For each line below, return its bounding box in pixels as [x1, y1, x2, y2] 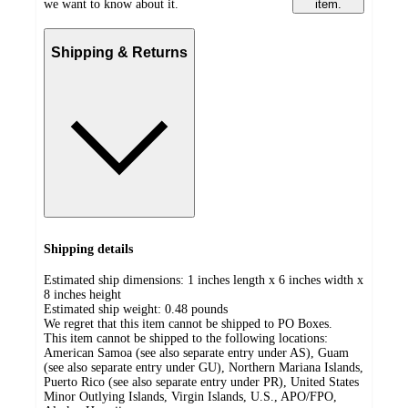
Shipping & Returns [51, 45, 188, 61]
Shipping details [44, 241, 133, 256]
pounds [191, 302, 228, 317]
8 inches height [44, 288, 121, 302]
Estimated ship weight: [44, 302, 165, 317]
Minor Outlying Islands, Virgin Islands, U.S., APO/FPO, [44, 390, 337, 404]
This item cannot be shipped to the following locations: [44, 331, 328, 346]
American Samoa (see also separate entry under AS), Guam [44, 346, 349, 361]
